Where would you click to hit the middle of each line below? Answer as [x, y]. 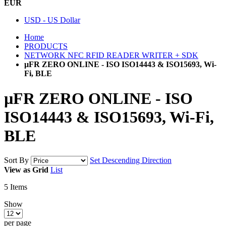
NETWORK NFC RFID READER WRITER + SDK [111, 55]
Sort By [16, 160]
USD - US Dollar [52, 20]
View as [17, 169]
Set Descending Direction [131, 160]
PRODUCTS [46, 46]
